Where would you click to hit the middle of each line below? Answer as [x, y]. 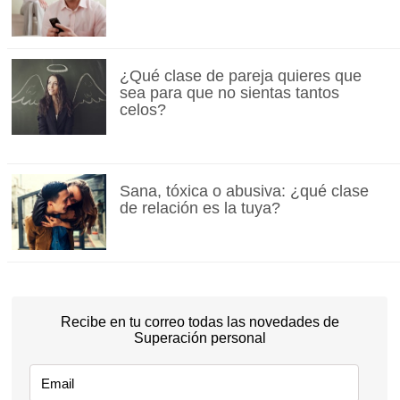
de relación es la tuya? [200, 208]
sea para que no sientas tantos [229, 92]
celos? [142, 109]
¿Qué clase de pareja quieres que [240, 75]
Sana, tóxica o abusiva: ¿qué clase [244, 191]
